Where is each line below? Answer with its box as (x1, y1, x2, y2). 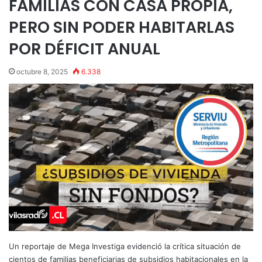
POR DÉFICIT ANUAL (9, 37, 160, 60)
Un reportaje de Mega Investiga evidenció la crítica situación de (9, 241, 241, 251)
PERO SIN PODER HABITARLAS (9, 16, 235, 38)
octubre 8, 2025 (16, 67, 68, 76)
